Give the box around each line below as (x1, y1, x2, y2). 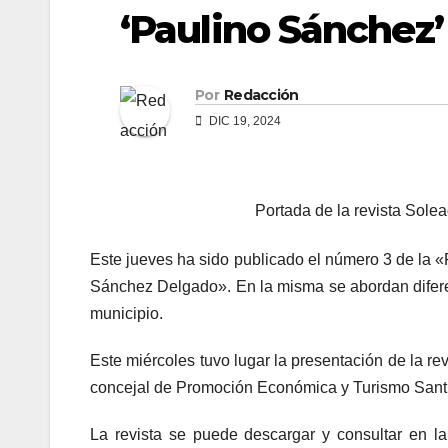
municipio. (90, 305, 163, 323)
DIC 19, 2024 (206, 114, 281, 129)
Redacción (223, 86, 299, 105)
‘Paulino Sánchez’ (120, 6, 443, 53)
